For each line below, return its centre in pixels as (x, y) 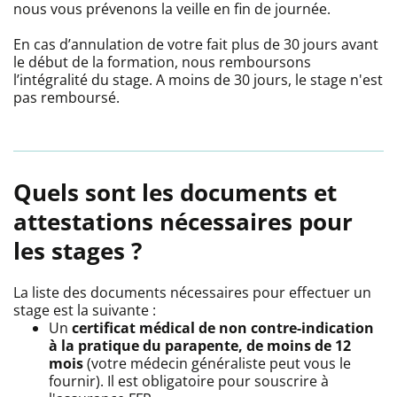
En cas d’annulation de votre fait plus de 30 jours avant (196, 44)
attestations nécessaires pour (183, 221)
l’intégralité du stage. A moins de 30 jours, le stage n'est (198, 79)
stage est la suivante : (85, 310)
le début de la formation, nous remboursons (162, 62)
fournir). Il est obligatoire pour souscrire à (189, 381)
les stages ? (78, 250)
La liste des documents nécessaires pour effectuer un (192, 292)
